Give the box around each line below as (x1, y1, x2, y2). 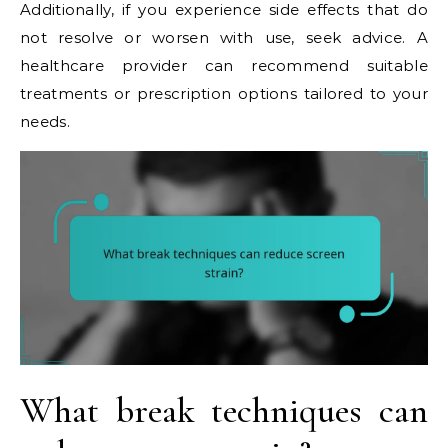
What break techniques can (20, 389, 428, 433)
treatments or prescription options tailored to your (20, 84, 428, 104)
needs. (20, 112, 70, 132)
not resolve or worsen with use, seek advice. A (20, 28, 428, 48)
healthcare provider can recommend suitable (20, 56, 428, 76)
